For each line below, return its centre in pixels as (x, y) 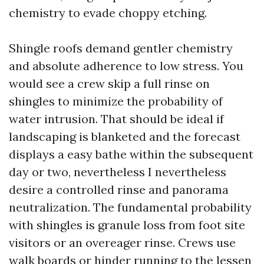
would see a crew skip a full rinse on (109, 83)
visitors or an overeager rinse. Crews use (122, 242)
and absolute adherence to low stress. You (126, 66)
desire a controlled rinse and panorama (119, 189)
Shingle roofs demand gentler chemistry (121, 48)
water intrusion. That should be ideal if (116, 119)
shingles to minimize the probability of (116, 101)
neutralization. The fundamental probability (130, 207)
